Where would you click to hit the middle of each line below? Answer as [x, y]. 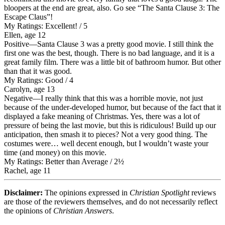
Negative [18, 98]
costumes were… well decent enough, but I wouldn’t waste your [106, 143]
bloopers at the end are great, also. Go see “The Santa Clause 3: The [112, 8]
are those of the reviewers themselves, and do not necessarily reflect [111, 201]
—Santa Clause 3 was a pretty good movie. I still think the [121, 44]
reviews [203, 192]
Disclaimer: [23, 192]
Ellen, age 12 [25, 35]
